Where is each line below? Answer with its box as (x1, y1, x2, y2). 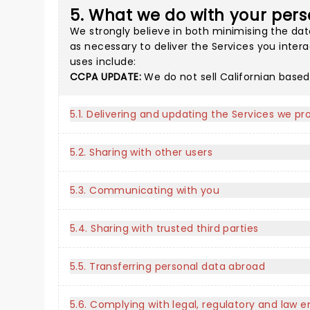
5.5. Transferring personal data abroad (70, 259, 265, 273)
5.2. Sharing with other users (70, 145, 213, 159)
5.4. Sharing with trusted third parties (70, 221, 259, 235)
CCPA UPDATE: (70, 70, 142, 84)
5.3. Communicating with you (70, 183, 220, 197)
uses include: (70, 55, 136, 69)
